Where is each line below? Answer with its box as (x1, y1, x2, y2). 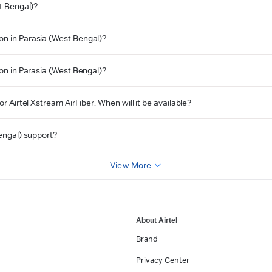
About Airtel (136, 216, 177, 225)
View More (110, 159, 152, 171)
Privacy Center (136, 254, 189, 265)
